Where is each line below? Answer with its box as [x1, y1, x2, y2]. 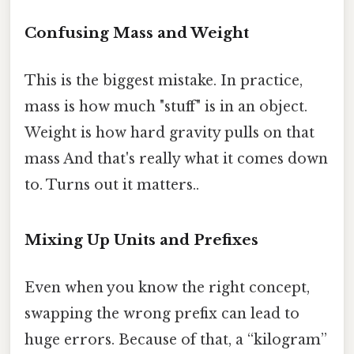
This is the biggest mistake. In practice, [24, 71, 303, 89]
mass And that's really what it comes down [24, 149, 328, 168]
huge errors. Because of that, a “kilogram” [24, 330, 327, 348]
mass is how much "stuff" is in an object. [24, 97, 307, 115]
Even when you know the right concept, [24, 278, 310, 296]
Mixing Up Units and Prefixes [24, 231, 258, 250]
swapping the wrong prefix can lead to [24, 304, 299, 322]
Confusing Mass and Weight [24, 24, 249, 43]
